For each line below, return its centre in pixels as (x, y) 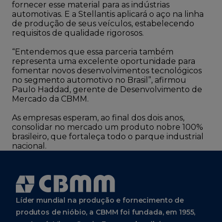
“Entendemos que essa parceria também (93, 52)
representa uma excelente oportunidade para (104, 61)
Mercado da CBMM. (50, 99)
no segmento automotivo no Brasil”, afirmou (99, 80)
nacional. (29, 146)
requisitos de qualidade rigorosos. (78, 33)
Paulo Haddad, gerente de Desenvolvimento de (107, 89)
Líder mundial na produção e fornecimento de (100, 200)
